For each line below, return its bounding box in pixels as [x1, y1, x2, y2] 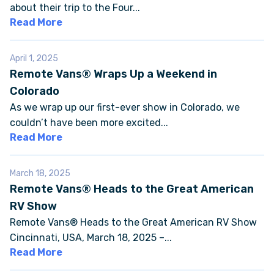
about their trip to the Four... [10, 2, 140, 13]
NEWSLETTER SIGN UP [86, 233, 188, 245]
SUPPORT [115, 62, 159, 73]
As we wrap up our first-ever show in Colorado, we [10, 102, 240, 113]
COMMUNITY [109, 96, 165, 108]
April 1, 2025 [10, 53, 58, 64]
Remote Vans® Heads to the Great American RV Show [10, 217, 257, 228]
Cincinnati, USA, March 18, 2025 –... [10, 232, 172, 243]
